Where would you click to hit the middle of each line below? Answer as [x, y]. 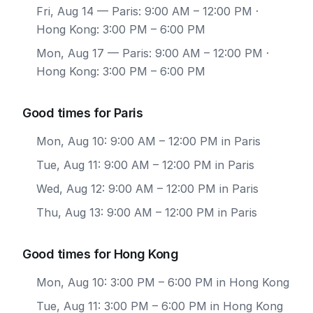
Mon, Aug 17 [70, 53]
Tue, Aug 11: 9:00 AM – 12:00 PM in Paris [145, 165]
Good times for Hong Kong [100, 254]
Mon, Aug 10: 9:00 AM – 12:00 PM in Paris [148, 141]
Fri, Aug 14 [65, 11]
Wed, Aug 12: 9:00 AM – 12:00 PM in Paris [147, 189]
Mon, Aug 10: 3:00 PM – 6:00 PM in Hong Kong [163, 282]
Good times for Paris [82, 113]
